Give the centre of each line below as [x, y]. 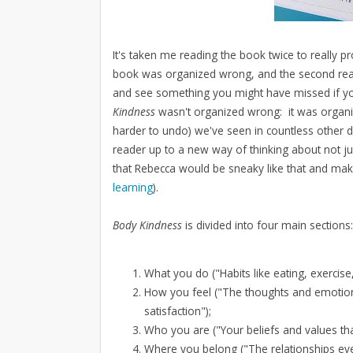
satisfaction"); [178, 311]
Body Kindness [149, 225]
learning [133, 187]
